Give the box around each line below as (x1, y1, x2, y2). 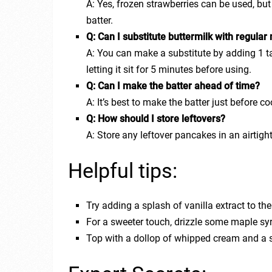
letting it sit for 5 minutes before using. (86, 64, 252, 75)
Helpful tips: (68, 158, 177, 183)
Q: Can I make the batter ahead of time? (86, 80, 260, 92)
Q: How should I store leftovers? (86, 113, 226, 124)
